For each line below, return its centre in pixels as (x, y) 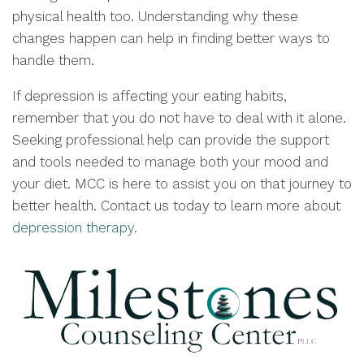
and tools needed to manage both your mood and (170, 162)
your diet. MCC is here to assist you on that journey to (182, 184)
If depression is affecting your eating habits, (149, 96)
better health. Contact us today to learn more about (176, 206)
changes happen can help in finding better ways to (171, 38)
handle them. (53, 60)
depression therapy (73, 227)
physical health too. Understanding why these (155, 16)
